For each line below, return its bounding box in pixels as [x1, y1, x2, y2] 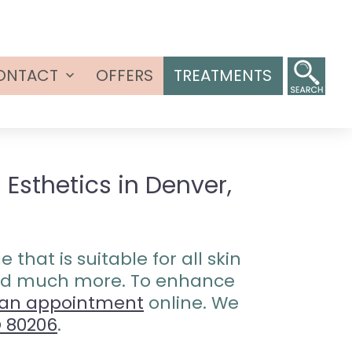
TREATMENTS [174, 64, 273, 86]
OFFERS [96, 64, 154, 86]
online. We [144, 291, 239, 315]
